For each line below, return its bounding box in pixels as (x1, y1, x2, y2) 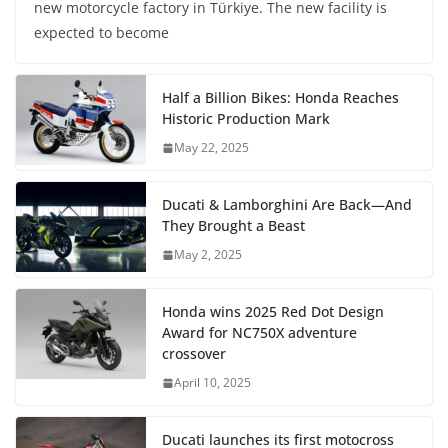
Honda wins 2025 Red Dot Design (162, 302, 384, 322)
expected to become (34, 23, 169, 43)
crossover (162, 344, 226, 364)
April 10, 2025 (174, 374, 251, 392)
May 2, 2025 (174, 246, 242, 264)
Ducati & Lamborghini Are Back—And (162, 195, 412, 215)
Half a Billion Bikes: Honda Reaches (162, 88, 399, 108)
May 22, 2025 (174, 139, 249, 157)
